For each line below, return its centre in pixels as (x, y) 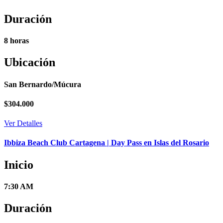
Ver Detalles (23, 123)
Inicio (19, 165)
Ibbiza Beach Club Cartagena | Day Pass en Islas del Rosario (107, 143)
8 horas (16, 41)
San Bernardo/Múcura (43, 84)
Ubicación (30, 62)
